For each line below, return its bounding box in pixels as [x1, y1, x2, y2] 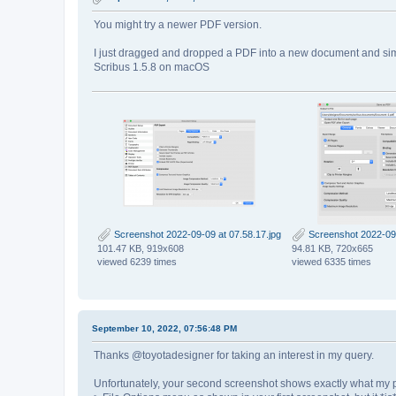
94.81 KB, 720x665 [292, 243, 373, 254]
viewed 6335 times [292, 256, 371, 267]
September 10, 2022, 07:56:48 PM [92, 324, 237, 333]
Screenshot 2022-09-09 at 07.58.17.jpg [111, 228, 281, 240]
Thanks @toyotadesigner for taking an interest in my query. [94, 349, 374, 362]
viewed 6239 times [97, 256, 177, 267]
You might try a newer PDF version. [94, 18, 262, 31]
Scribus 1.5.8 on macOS [94, 60, 209, 73]
